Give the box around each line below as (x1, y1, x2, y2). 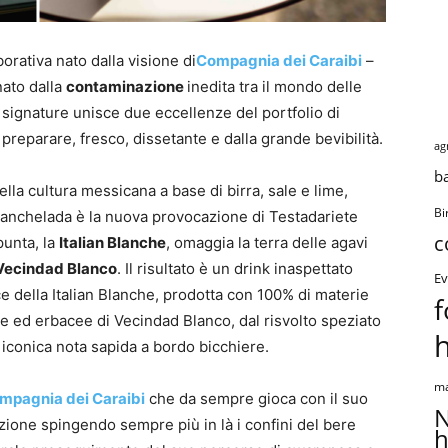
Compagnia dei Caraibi (196, 51, 362, 70)
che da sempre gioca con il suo (145, 389, 368, 408)
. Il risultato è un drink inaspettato (117, 259, 353, 278)
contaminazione (66, 77, 187, 96)
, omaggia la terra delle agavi (166, 233, 368, 252)
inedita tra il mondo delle (187, 77, 362, 96)
